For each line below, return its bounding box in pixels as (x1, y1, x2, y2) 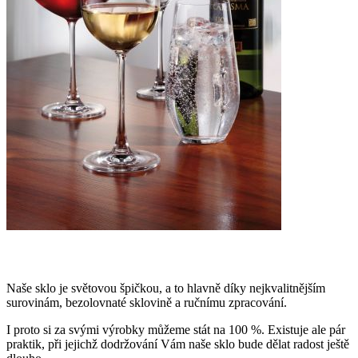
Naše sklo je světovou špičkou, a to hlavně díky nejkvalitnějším (6, 281, 325, 296)
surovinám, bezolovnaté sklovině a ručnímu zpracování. (6, 296, 287, 310)
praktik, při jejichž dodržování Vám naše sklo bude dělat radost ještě (6, 337, 349, 352)
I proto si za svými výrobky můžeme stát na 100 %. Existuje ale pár (6, 323, 345, 337)
